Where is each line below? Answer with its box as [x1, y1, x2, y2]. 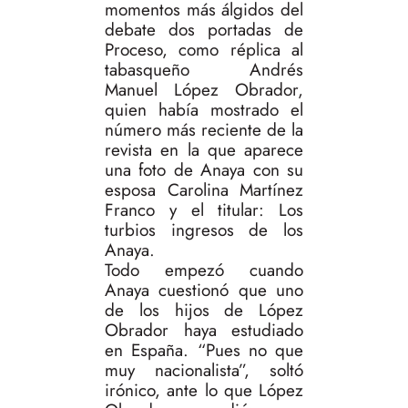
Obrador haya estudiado [105, 318, 303, 343]
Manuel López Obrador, [105, 77, 303, 103]
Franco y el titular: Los [105, 198, 303, 223]
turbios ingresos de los [105, 218, 303, 243]
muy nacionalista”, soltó [105, 358, 303, 383]
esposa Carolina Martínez [105, 178, 303, 203]
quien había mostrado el [105, 97, 303, 123]
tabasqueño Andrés [105, 57, 303, 83]
